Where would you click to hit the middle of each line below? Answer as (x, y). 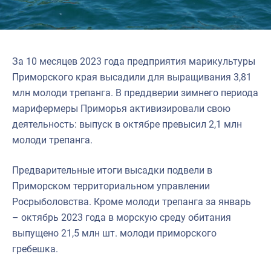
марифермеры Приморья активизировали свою (121, 108)
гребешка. (35, 249)
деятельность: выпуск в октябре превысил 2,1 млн (127, 124)
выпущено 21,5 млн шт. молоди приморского (114, 233)
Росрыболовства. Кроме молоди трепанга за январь (132, 201)
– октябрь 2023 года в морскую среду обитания (122, 217)
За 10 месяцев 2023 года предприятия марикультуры (134, 61)
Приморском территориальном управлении (111, 186)
